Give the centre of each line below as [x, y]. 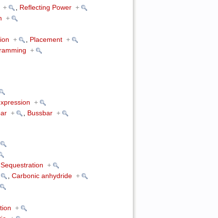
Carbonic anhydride [42, 176]
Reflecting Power [45, 8]
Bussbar [40, 113]
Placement [46, 40]
